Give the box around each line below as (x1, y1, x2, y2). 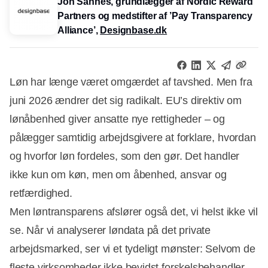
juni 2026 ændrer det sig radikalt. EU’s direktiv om (10, 94, 242, 106)
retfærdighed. (10, 187, 72, 199)
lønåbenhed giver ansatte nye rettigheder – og (10, 112, 225, 125)
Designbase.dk (100, 25, 167, 35)
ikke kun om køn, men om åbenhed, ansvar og (10, 168, 227, 181)
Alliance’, (57, 25, 100, 35)
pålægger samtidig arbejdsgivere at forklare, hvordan (10, 131, 256, 144)
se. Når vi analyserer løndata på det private (10, 224, 211, 236)
